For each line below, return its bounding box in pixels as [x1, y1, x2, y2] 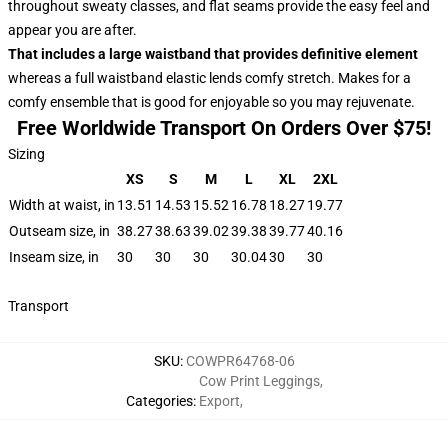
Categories [125, 393, 193, 409]
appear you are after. [8, 22, 137, 38]
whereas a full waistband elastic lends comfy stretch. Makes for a [8, 70, 411, 86]
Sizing [8, 146, 48, 162]
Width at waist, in [9, 197, 115, 213]
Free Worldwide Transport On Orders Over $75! [17, 116, 431, 140]
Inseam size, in [9, 249, 99, 265]
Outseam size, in [9, 223, 110, 239]
